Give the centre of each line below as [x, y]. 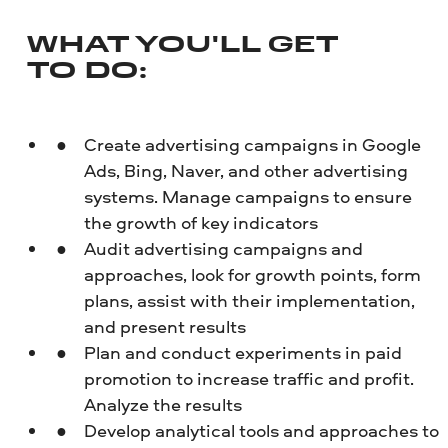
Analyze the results [162, 404]
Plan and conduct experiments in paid [242, 352]
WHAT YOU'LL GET [183, 46]
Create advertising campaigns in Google [252, 144]
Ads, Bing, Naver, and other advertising [245, 170]
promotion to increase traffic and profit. [248, 378]
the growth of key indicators [200, 222]
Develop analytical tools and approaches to [261, 430]
